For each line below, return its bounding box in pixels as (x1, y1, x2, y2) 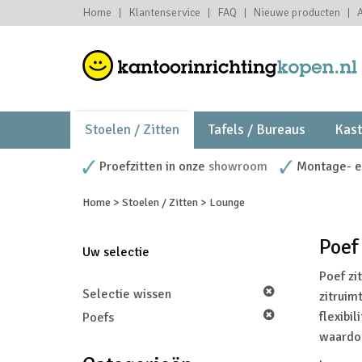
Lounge (209, 196, 245, 209)
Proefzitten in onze (99, 158, 208, 175)
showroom (208, 158, 267, 175)
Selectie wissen (82, 286, 171, 302)
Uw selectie (82, 244, 149, 260)
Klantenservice (128, 6, 200, 19)
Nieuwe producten (254, 6, 340, 19)
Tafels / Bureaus (208, 121, 306, 138)
